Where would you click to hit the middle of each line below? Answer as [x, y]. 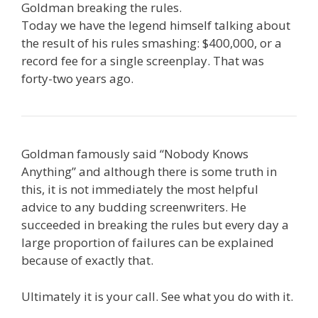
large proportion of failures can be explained [148, 243]
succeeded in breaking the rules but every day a [155, 225]
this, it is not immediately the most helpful [140, 190]
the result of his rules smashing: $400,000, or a [152, 43]
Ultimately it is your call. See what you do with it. [157, 296]
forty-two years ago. [77, 79]
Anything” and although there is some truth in [149, 172]
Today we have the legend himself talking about [156, 26]
